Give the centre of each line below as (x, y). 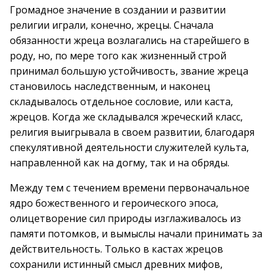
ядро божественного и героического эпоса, (114, 203)
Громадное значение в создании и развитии (118, 10)
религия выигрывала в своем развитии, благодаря (132, 132)
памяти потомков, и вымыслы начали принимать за (136, 234)
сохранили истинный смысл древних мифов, (116, 264)
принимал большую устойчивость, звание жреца (129, 71)
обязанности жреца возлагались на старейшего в (130, 40)
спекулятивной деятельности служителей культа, (129, 147)
